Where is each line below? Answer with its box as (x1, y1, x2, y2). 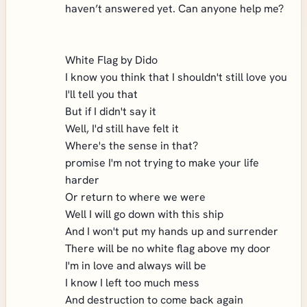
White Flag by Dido (65, 53, 158, 67)
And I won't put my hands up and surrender (65, 224, 278, 238)
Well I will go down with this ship (65, 207, 223, 221)
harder (65, 173, 99, 187)
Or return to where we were (65, 190, 206, 204)
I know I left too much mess (65, 275, 199, 290)
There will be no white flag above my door (65, 241, 271, 256)
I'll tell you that (65, 87, 138, 101)
